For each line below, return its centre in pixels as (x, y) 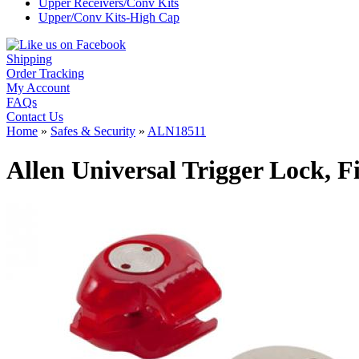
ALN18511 (177, 131)
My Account (38, 88)
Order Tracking (45, 73)
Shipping (29, 59)
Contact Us (35, 117)
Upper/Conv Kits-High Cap (109, 17)
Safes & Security (93, 131)
